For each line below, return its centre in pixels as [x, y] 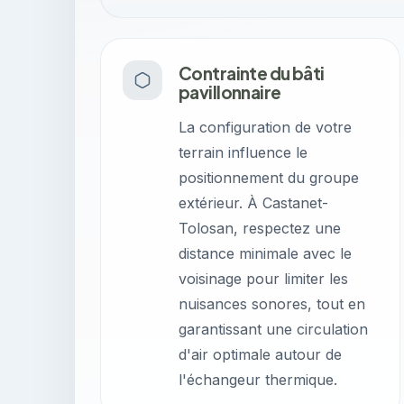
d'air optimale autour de [260, 354]
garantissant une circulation [273, 329]
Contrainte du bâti [252, 73]
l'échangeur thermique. [258, 380]
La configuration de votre [265, 127]
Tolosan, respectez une [260, 228]
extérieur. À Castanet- [253, 203]
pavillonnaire [230, 92]
